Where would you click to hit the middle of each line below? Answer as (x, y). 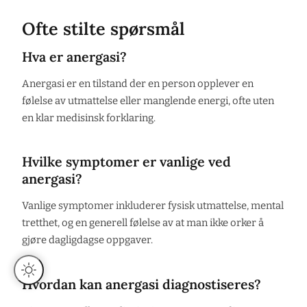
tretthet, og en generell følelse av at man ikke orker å (143, 223)
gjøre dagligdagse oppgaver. (87, 240)
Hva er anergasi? (74, 56)
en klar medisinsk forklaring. (89, 118)
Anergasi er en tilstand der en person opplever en (138, 83)
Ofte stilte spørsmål (103, 28)
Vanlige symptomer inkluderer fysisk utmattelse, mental (153, 206)
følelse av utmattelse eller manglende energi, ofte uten (148, 100)
